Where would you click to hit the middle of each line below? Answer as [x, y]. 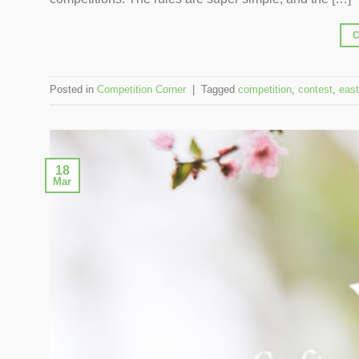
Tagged [220, 90]
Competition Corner [141, 90]
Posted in [73, 90]
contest [315, 90]
